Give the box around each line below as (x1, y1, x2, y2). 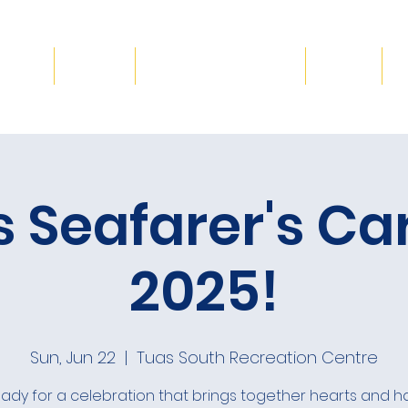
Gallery (68, 56, 121, 76)
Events (320, 56, 368, 76)
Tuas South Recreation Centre (137, 345, 378, 369)
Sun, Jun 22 (30, 345, 116, 369)
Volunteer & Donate (149, 56, 291, 76)
